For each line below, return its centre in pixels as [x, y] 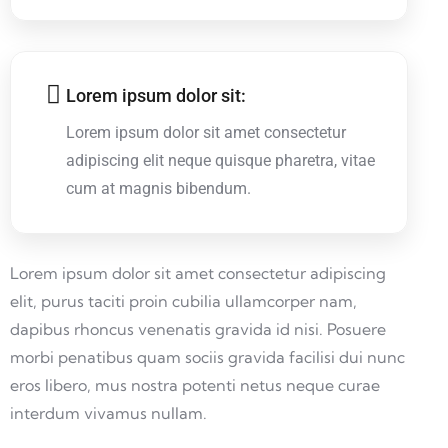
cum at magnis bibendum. [158, 188]
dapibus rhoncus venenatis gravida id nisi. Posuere [198, 328]
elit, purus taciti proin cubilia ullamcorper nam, [183, 300]
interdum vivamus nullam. [108, 412]
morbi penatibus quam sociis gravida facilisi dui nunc [207, 356]
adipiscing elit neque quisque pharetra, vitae [220, 160]
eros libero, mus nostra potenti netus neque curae [195, 384]
